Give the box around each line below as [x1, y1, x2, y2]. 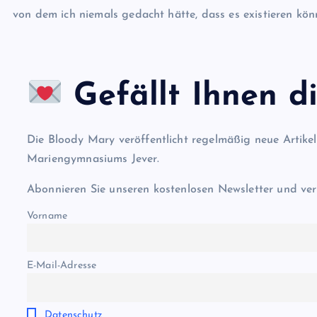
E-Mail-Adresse [27, 260, 97, 271]
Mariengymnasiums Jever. [27, 153, 159, 165]
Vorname [27, 210, 68, 221]
